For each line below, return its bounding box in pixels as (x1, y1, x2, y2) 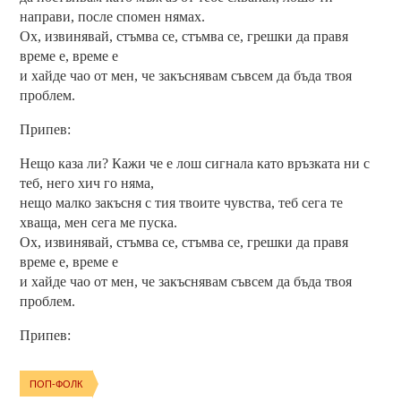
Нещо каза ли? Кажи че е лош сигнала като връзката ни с (20, 156, 371, 172)
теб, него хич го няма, (20, 175, 155, 192)
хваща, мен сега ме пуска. (20, 215, 178, 231)
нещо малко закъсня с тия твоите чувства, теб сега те (20, 195, 344, 211)
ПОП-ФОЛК (30, 378, 83, 389)
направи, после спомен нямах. (20, 9, 206, 25)
